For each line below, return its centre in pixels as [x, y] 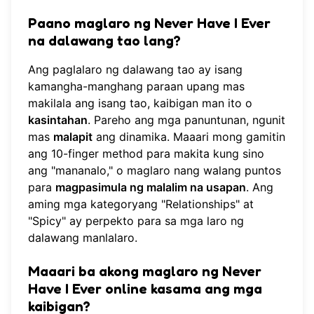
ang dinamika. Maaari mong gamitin [189, 136]
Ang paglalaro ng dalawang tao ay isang [135, 69]
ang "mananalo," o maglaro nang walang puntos [155, 170]
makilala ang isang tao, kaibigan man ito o [140, 103]
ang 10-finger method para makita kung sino [146, 153]
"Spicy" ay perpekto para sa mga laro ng [136, 220]
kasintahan [58, 120]
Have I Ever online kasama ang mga [145, 288]
